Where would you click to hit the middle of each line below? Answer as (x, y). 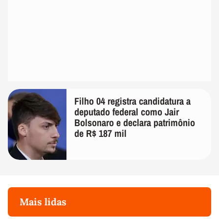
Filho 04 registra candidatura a (132, 101)
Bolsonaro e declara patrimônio (135, 123)
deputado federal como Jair (127, 112)
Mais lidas (43, 202)
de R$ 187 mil (100, 133)
